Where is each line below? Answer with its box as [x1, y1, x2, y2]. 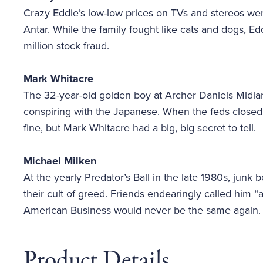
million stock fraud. [23, 39, 109, 52]
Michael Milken [23, 154, 96, 167]
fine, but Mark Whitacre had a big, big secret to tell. [23, 122, 256, 134]
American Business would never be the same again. [23, 204, 261, 217]
